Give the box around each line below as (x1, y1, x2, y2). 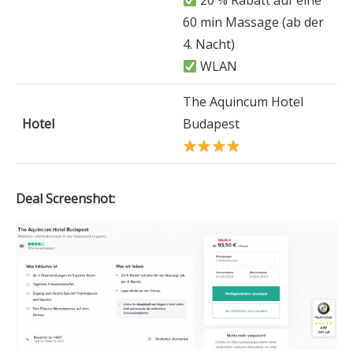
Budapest (183, 115, 240, 132)
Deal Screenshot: (16, 190, 115, 207)
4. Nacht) (183, 35, 235, 53)
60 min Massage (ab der (183, 13, 324, 31)
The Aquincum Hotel (183, 93, 303, 110)
